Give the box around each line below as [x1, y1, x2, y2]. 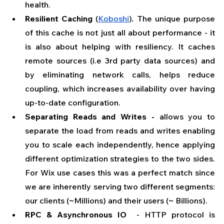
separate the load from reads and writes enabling [25, 125, 215, 136]
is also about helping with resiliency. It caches [25, 41, 215, 52]
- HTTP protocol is [131, 209, 215, 220]
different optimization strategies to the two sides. [25, 153, 215, 164]
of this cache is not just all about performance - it [25, 27, 215, 38]
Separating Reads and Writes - [25, 111, 154, 122]
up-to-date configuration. [25, 97, 122, 108]
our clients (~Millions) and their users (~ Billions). [25, 195, 207, 206]
